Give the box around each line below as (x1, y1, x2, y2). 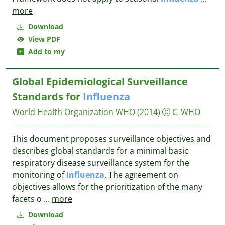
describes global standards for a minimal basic (12, 145, 188, 156)
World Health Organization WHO (12, 106, 135, 118)
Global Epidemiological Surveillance (12, 75, 188, 88)
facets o (12, 193, 44, 204)
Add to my (24, 47, 65, 56)
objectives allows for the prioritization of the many (12, 181, 202, 192)
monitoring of (12, 169, 66, 180)
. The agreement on (104, 169, 178, 180)
